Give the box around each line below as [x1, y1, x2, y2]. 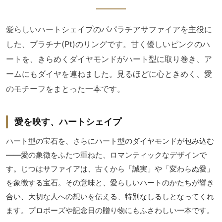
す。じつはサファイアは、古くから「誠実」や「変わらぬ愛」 [6, 164, 214, 174]
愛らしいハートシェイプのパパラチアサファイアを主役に [6, 24, 212, 34]
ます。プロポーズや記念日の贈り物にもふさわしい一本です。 [6, 206, 214, 216]
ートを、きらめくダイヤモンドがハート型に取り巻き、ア [6, 54, 212, 64]
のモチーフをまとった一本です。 [6, 83, 125, 94]
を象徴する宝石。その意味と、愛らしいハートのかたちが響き [6, 178, 214, 188]
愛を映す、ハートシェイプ [14, 116, 121, 127]
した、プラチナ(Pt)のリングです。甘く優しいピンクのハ [6, 39, 210, 49]
